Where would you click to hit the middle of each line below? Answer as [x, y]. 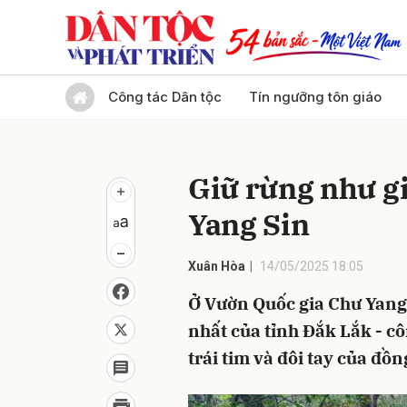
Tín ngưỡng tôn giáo [315, 97]
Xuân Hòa [217, 266]
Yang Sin [249, 224]
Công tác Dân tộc [165, 97]
